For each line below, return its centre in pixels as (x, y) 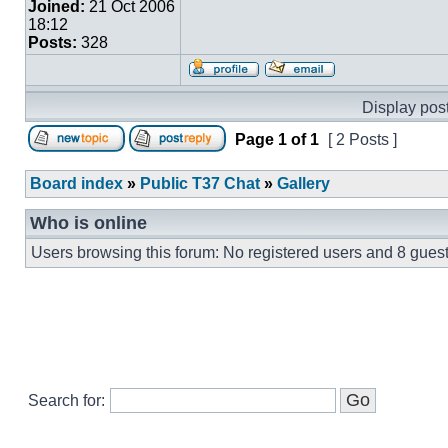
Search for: (66, 400)
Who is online (88, 223)
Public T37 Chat (200, 183)
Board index (76, 183)
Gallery (303, 183)
